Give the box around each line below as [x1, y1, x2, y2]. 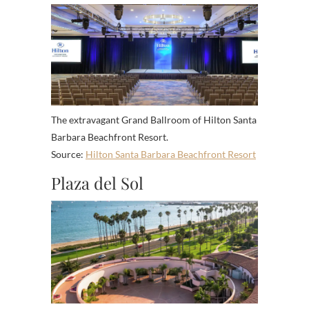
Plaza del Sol [51, 171, 143, 194]
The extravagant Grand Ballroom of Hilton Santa [51, 113, 257, 126]
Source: [51, 148, 86, 160]
